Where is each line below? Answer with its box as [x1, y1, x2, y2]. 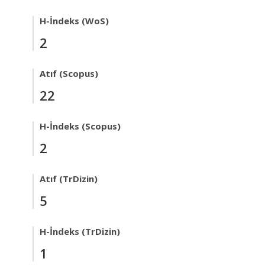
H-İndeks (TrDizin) [40, 225, 120, 237]
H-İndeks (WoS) [40, 14, 109, 27]
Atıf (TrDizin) [40, 172, 98, 185]
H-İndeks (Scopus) [40, 119, 121, 132]
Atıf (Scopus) [40, 67, 98, 79]
